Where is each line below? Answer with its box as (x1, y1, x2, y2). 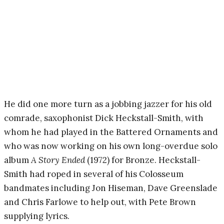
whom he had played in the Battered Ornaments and (4, 126, 218, 137)
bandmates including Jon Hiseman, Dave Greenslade (4, 182, 217, 193)
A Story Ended (31, 154, 85, 165)
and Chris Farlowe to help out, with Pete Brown (4, 196, 196, 207)
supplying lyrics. (4, 210, 69, 221)
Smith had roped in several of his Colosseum (4, 168, 183, 179)
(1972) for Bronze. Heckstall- (85, 154, 200, 165)
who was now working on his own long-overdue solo (4, 140, 217, 151)
